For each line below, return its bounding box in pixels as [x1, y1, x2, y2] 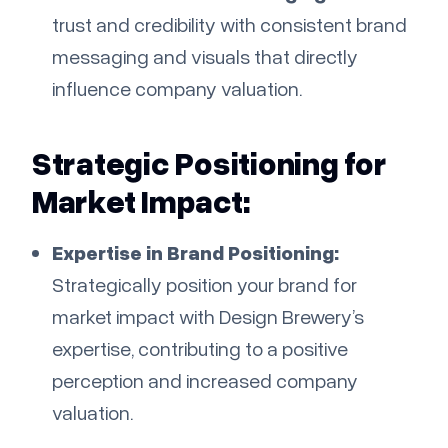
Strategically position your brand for [52, 272, 357, 297]
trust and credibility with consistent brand [52, 12, 407, 37]
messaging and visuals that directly [52, 44, 358, 69]
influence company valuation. [52, 76, 302, 101]
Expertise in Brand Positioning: [52, 240, 339, 265]
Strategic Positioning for [32, 143, 387, 183]
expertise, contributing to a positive [52, 336, 348, 361]
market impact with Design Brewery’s [52, 304, 364, 329]
